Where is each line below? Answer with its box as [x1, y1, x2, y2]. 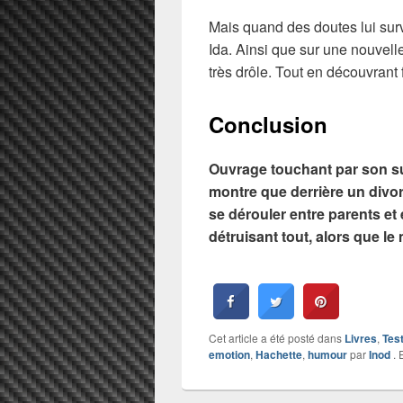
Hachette [255, 345, 302, 363]
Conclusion [209, 109, 327, 140]
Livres [345, 329, 377, 346]
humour [308, 345, 347, 363]
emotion [209, 345, 250, 363]
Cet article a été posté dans [209, 329, 345, 345]
